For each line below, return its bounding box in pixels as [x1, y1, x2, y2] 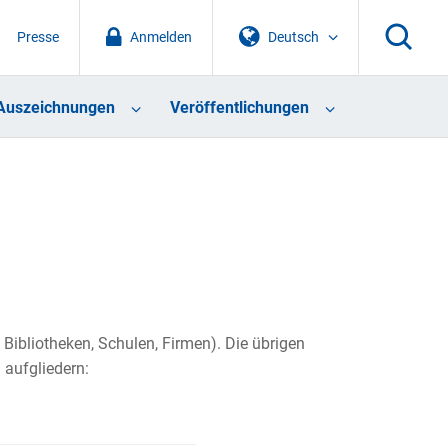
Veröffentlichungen [169, 98, 309, 118]
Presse [16, 28, 59, 46]
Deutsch [268, 28, 320, 46]
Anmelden [129, 28, 192, 46]
